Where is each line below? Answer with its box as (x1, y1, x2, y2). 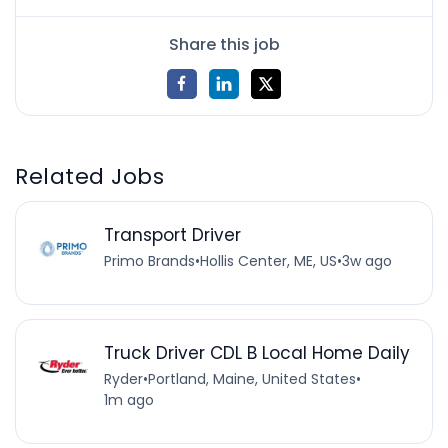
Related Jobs (15, 160, 165, 192)
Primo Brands (103, 251, 195, 272)
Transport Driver (103, 223, 241, 248)
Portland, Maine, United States (147, 369, 356, 390)
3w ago (341, 251, 392, 272)
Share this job (168, 32, 280, 56)
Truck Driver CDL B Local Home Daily (103, 341, 410, 366)
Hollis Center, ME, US (199, 251, 337, 272)
